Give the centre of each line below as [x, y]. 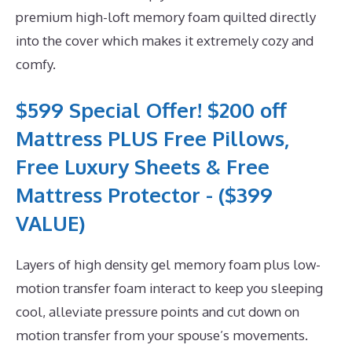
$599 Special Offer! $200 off [151, 110]
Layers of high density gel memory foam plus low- [168, 265]
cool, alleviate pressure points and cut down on [158, 312]
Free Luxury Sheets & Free [143, 167]
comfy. [36, 64]
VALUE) [50, 223]
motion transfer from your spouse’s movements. [162, 335]
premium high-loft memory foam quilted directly [166, 16]
